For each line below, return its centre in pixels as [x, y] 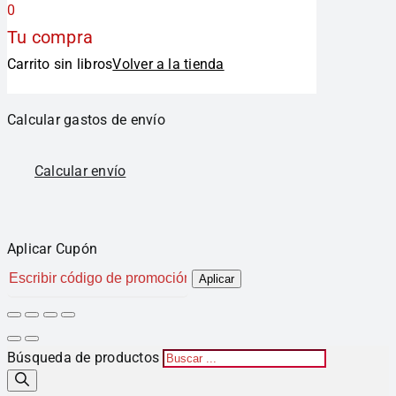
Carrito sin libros [60, 65]
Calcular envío [80, 171]
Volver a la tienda [168, 65]
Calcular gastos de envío [86, 120]
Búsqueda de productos [84, 358]
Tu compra [50, 38]
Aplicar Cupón [53, 249]
